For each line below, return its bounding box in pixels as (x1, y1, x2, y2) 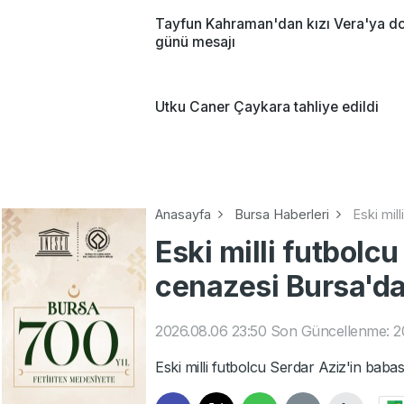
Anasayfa (155, 206, 211, 222)
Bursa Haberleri (234, 206, 329, 222)
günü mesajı (155, 32, 235, 50)
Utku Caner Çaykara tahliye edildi (155, 97, 379, 115)
